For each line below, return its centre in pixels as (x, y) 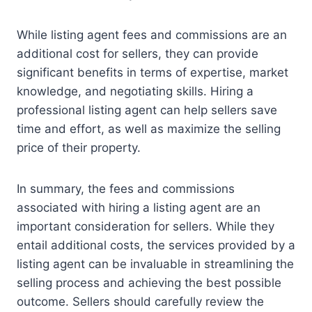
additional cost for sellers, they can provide (138, 54)
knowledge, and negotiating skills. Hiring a (135, 92)
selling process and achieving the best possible (149, 283)
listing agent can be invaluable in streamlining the (155, 264)
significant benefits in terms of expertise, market (153, 73)
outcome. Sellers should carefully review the (140, 302)
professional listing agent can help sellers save (147, 110)
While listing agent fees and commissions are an (152, 35)
